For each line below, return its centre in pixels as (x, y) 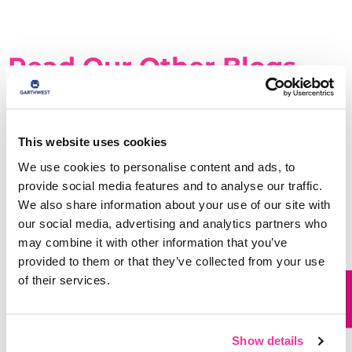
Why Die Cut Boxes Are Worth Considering (166, 295)
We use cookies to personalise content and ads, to (157, 167)
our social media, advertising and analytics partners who (172, 223)
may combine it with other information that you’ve (153, 242)
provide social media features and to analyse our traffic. (170, 185)
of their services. (64, 280)
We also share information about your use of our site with (174, 204)
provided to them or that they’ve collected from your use (171, 261)
